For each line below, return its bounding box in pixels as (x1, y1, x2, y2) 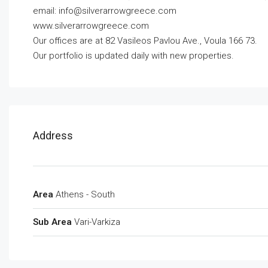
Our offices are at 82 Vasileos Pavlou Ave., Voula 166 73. (33, 35, 257, 46)
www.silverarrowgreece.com (33, 20, 149, 31)
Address (33, 129, 73, 142)
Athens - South (56, 188, 115, 200)
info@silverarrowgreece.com (59, 5, 176, 16)
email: (33, 5, 59, 16)
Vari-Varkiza (74, 216, 120, 227)
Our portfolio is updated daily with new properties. (33, 50, 234, 61)
